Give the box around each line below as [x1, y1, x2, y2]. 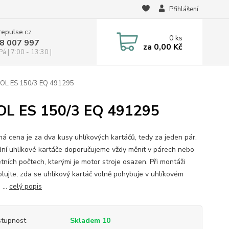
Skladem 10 [70, 216, 112, 225]
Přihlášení [169, 5, 198, 14]
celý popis [9, 181, 42, 191]
